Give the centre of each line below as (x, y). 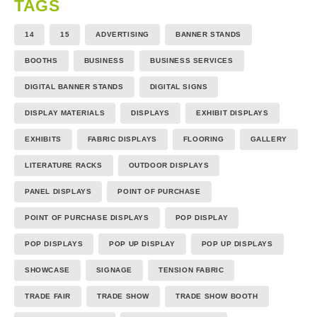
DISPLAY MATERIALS (65, 113)
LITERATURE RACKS (64, 165)
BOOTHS (41, 60)
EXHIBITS (43, 139)
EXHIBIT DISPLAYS (232, 113)
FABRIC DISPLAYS (122, 139)
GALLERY (269, 139)
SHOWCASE (47, 270)
